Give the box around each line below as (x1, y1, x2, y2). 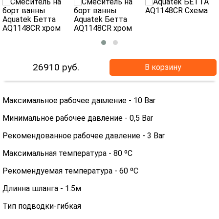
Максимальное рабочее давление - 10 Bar (2, 96, 155, 105)
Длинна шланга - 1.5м (2, 184, 81, 193)
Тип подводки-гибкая (2, 201, 81, 211)
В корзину (145, 63, 181, 72)
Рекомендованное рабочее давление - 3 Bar (2, 131, 165, 140)
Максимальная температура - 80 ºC (2, 149, 132, 158)
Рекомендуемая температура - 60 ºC (2, 166, 138, 175)
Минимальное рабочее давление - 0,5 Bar (2, 113, 153, 123)
